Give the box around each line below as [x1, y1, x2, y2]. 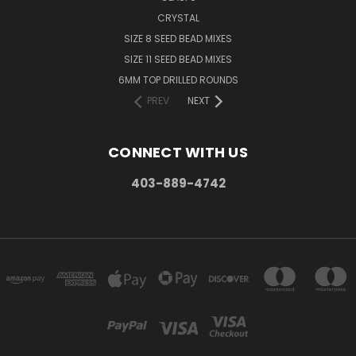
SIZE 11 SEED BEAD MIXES [124, 52, 232, 67]
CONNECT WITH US [108, 142, 248, 163]
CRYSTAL [157, 11, 199, 25]
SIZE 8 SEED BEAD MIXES [124, 32, 232, 46]
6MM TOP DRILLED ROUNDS [118, 73, 238, 87]
